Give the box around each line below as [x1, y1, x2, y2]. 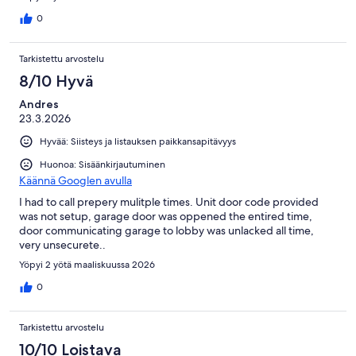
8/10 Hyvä [19, 72, 94, 91]
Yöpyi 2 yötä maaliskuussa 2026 [19, 258, 155, 272]
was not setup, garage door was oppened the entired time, [19, 209, 312, 224]
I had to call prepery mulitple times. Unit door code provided [19, 195, 319, 210]
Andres [19, 97, 59, 112]
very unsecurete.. [19, 238, 106, 253]
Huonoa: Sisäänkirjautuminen [40, 158, 165, 172]
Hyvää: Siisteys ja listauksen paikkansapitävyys [40, 135, 236, 149]
